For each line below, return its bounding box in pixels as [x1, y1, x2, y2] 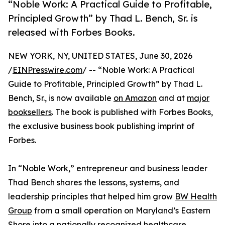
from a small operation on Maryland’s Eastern [32, 205, 210, 216]
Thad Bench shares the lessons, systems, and [8, 177, 179, 188]
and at [157, 93, 187, 103]
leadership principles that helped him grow [8, 191, 175, 202]
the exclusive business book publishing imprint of [8, 121, 194, 132]
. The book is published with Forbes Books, [52, 107, 213, 118]
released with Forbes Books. [8, 27, 135, 38]
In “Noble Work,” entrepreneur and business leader [8, 163, 207, 174]
